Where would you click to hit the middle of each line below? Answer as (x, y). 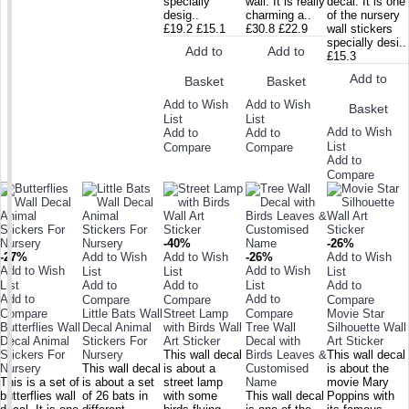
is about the (358, 368)
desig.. (182, 15)
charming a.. (278, 15)
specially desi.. (367, 42)
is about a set (118, 382)
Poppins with (361, 395)
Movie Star (356, 313)
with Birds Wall (203, 327)
